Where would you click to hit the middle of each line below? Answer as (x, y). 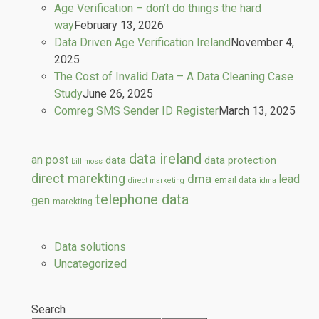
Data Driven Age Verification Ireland (142, 43)
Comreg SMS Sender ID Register (136, 111)
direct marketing (156, 181)
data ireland (165, 159)
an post (50, 160)
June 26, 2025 (118, 94)
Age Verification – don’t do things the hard (158, 9)
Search (48, 310)
